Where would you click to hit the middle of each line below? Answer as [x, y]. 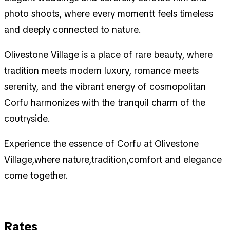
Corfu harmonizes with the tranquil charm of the [105, 102]
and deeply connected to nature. [73, 29]
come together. [37, 175]
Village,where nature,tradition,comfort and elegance [113, 159]
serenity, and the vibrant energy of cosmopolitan [105, 86]
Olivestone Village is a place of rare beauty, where [108, 54]
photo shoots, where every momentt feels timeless [109, 13]
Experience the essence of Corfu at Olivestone [101, 143]
